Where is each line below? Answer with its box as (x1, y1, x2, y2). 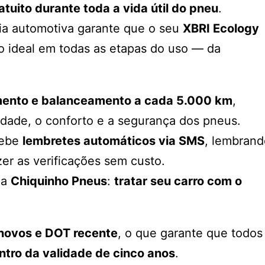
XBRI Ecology (183, 21, 259, 35)
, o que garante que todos (118, 225, 263, 240)
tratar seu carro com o (114, 173, 242, 188)
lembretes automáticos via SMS (22, 133, 205, 148)
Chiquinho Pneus (11, 173, 107, 188)
